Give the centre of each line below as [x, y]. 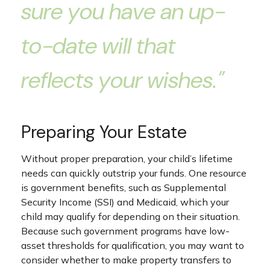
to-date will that [98, 46]
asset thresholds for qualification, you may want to [133, 246]
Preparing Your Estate [104, 132]
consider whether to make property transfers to [126, 260]
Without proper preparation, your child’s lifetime [127, 159]
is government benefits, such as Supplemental [124, 188]
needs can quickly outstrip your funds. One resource [134, 173]
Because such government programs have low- [125, 231]
